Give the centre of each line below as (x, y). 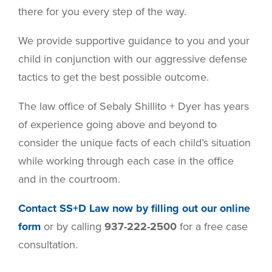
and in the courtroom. (69, 179)
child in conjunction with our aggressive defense (133, 59)
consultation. (48, 245)
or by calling (73, 227)
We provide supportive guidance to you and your (134, 41)
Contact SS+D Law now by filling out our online (134, 209)
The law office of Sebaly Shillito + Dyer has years (134, 107)
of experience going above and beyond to (117, 125)
